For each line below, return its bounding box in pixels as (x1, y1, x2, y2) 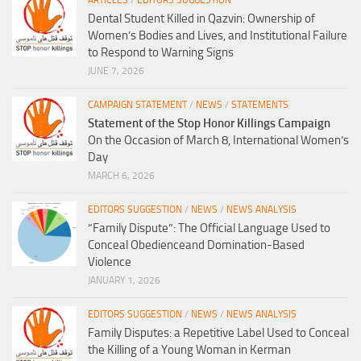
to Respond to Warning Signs (88, 45, 234, 60)
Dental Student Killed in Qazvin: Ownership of (88, 11, 315, 27)
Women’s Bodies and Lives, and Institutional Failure (88, 28, 347, 44)
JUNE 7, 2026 (88, 65, 144, 77)
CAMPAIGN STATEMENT (88, 99, 187, 111)
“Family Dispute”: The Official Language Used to (88, 221, 330, 236)
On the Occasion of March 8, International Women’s (88, 133, 349, 148)
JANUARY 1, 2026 (88, 275, 160, 287)
